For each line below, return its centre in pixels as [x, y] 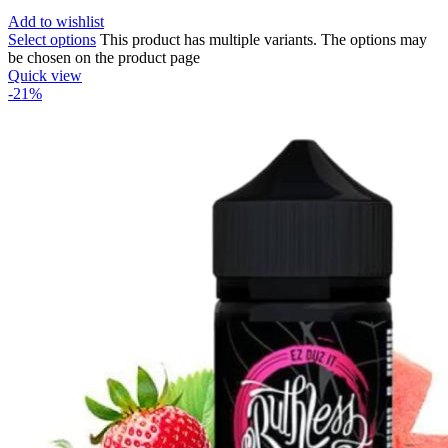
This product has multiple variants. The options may [263, 40]
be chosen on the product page [104, 58]
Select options [52, 40]
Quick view [45, 76]
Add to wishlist [56, 22]
